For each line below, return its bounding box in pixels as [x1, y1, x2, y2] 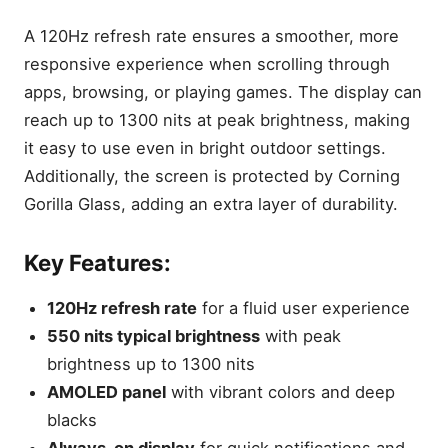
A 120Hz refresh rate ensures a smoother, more [24, 25, 399, 46]
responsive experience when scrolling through [24, 53, 390, 74]
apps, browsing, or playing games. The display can [24, 81, 422, 102]
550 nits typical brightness [47, 325, 261, 346]
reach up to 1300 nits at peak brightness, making [24, 109, 410, 130]
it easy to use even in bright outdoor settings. [24, 137, 386, 158]
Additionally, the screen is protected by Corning [24, 165, 400, 186]
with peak [260, 325, 342, 346]
